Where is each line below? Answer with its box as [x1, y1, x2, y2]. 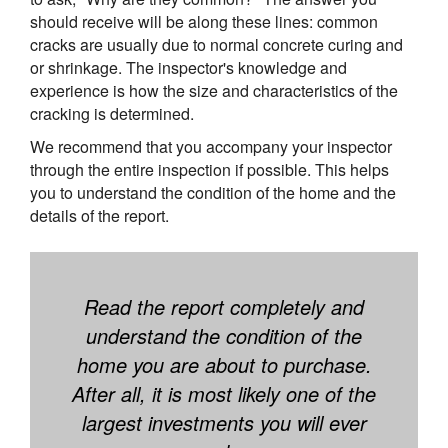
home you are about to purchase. [76, 350, 372, 380]
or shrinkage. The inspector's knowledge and [30, 56, 347, 80]
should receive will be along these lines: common [30, 10, 378, 34]
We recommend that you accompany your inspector [30, 135, 392, 159]
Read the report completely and [84, 292, 364, 322]
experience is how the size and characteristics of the [30, 79, 398, 103]
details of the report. [30, 204, 169, 228]
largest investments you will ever [81, 408, 367, 438]
